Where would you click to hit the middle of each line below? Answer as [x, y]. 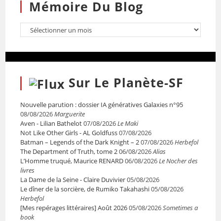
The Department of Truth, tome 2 [69, 151]
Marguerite [70, 114]
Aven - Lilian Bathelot [51, 123]
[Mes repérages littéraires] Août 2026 [74, 207]
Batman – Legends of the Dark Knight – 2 [80, 142]
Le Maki [128, 123]
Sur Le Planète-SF [126, 83]
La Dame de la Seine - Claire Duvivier [73, 179]
